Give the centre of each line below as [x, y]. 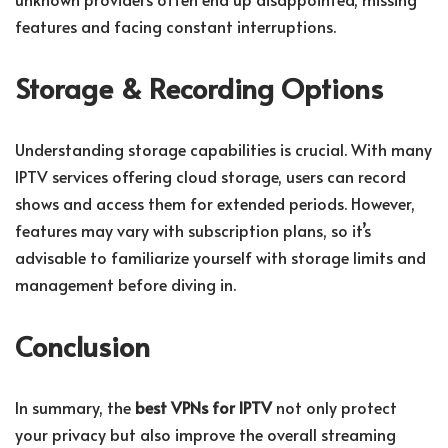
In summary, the [75, 407]
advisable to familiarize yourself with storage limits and [220, 257]
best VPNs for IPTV [203, 407]
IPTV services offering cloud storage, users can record [210, 176]
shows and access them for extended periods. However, [215, 203]
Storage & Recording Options [199, 88]
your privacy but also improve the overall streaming [205, 434]
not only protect [334, 407]
